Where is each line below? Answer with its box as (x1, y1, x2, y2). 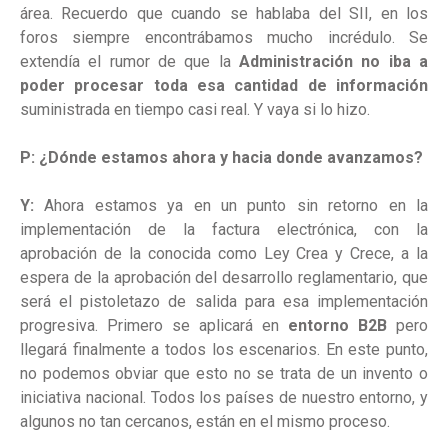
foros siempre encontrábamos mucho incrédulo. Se (20, 28, 428, 48)
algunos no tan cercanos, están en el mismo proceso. (20, 412, 390, 432)
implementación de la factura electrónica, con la (20, 220, 428, 240)
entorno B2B (288, 316, 387, 336)
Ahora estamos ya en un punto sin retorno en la (34, 196, 428, 216)
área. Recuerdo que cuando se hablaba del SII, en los (20, 4, 428, 24)
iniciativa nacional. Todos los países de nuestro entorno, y (20, 388, 428, 408)
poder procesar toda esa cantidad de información (20, 76, 428, 96)
